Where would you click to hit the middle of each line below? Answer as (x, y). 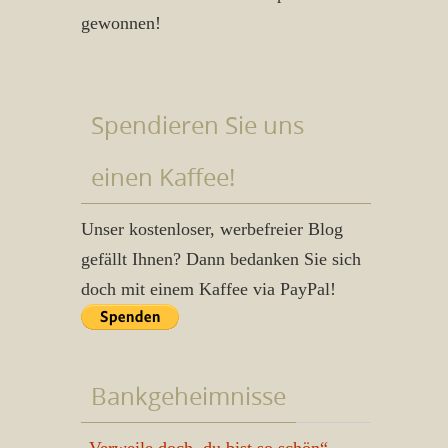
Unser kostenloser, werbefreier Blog (212, 229)
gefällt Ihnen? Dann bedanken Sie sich (221, 259)
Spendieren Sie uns (197, 125)
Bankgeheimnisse (188, 396)
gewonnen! (121, 23)
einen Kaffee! (163, 177)
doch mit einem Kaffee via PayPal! (208, 289)
